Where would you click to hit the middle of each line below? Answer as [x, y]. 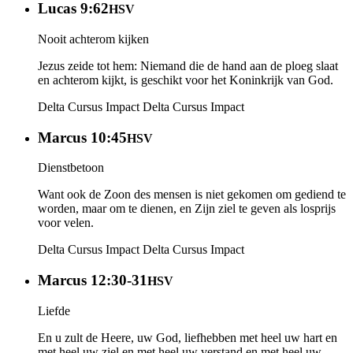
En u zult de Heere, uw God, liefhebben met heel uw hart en [188, 337]
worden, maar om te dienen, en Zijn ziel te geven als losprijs [187, 209]
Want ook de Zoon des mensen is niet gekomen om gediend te [192, 195]
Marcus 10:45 [82, 137]
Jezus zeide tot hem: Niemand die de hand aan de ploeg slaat [188, 65]
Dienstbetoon [71, 168]
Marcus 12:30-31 [93, 281]
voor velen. [66, 223]
